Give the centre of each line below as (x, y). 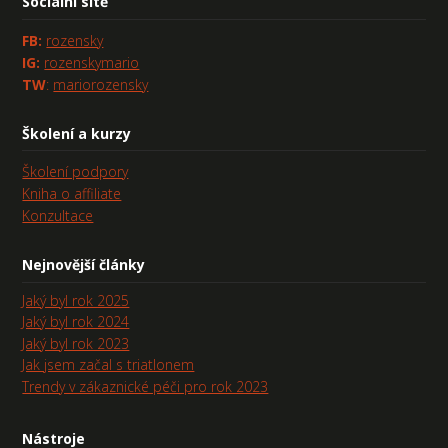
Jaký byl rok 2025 (76, 300)
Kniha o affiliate (72, 194)
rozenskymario (92, 62)
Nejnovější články (84, 265)
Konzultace (58, 216)
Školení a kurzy (77, 133)
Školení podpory (75, 172)
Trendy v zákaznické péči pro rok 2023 (145, 386)
